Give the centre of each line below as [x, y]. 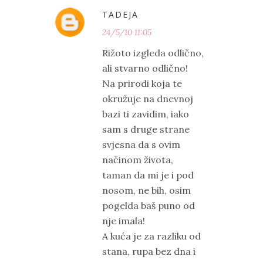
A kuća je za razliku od [151, 236]
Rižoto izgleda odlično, [153, 53]
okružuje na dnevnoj [148, 99]
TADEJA [120, 15]
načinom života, [138, 160]
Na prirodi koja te [142, 84]
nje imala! [124, 221]
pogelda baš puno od [149, 206]
